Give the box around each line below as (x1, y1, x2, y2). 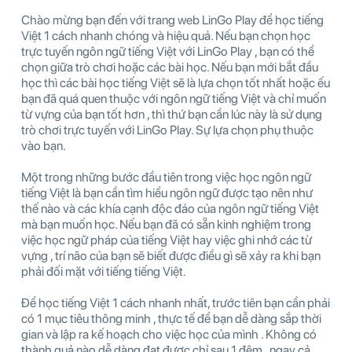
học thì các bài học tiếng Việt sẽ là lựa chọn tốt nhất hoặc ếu (21, 75, 330, 91)
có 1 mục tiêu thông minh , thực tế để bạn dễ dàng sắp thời (21, 311, 321, 327)
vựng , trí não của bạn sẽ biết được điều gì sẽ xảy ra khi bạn (21, 248, 321, 264)
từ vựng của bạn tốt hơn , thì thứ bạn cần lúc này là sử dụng (21, 107, 322, 123)
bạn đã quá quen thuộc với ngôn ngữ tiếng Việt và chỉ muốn (21, 91, 326, 107)
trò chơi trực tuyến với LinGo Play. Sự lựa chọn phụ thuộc (21, 123, 313, 138)
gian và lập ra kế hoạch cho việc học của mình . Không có (21, 327, 317, 343)
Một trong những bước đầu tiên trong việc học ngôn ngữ (21, 170, 311, 185)
